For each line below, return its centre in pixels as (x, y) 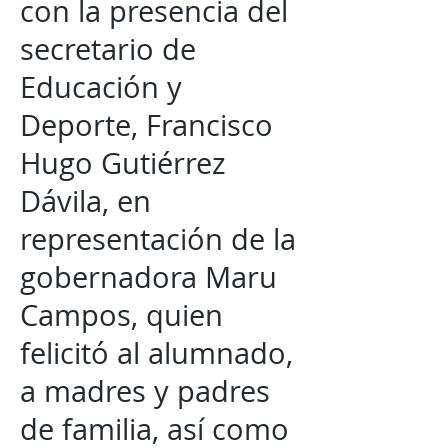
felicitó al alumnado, (156, 353)
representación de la (158, 239)
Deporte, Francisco (146, 125)
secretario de (108, 49)
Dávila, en (85, 201)
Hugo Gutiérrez (123, 163)
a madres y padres (145, 391)
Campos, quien (121, 315)
